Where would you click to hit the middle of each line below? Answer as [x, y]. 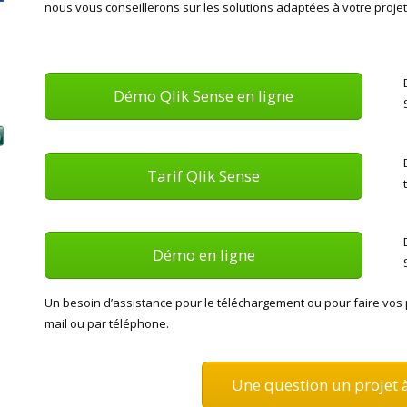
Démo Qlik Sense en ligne [203, 96]
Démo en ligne [203, 255]
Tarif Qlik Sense [203, 175]
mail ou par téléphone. [107, 323]
